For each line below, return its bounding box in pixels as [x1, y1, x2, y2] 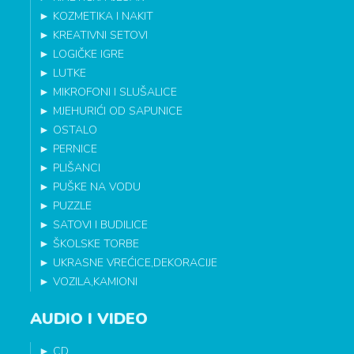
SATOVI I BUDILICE [53, 217, 149, 233]
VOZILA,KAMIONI [53, 274, 138, 290]
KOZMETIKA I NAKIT [53, 9, 154, 24]
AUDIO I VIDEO [30, 308, 149, 330]
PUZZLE [53, 198, 92, 214]
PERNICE [53, 141, 98, 157]
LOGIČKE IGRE [53, 47, 125, 62]
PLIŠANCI [53, 160, 101, 176]
